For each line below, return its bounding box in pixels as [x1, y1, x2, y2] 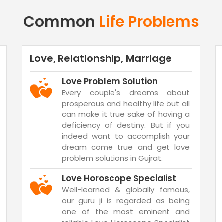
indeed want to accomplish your [62, 131, 190, 141]
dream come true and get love [62, 142, 190, 152]
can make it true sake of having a [62, 109, 190, 119]
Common [23, 11, 99, 32]
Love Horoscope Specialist [62, 172, 176, 184]
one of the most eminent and [62, 206, 190, 217]
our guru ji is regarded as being [62, 195, 190, 206]
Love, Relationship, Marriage [30, 52, 172, 65]
